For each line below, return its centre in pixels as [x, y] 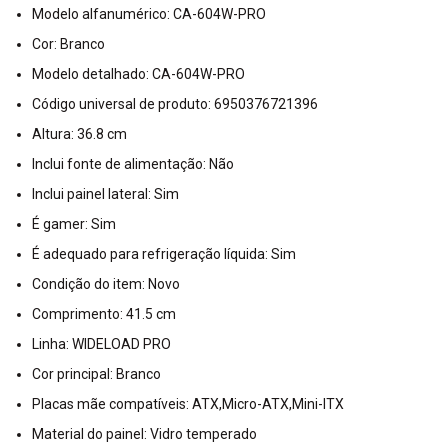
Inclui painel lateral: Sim [105, 194]
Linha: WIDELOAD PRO [101, 344]
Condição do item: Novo [106, 284]
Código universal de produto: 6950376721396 [175, 104]
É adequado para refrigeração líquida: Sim [164, 254]
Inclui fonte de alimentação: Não [133, 164]
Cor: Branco [68, 44]
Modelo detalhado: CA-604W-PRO [138, 74]
